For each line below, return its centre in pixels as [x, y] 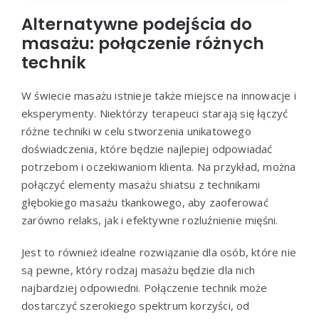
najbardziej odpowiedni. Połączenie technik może [145, 287]
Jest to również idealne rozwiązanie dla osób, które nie [159, 252]
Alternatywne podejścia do [137, 24]
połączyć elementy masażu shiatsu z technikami [141, 184]
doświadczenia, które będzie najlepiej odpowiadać [147, 148]
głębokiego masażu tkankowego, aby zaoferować [145, 202]
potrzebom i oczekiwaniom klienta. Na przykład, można [159, 166]
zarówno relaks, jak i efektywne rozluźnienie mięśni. [150, 220]
